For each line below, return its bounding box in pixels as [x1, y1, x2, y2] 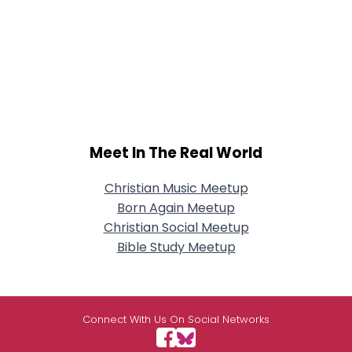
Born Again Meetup [117, 199, 235, 218]
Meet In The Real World [90, 141, 262, 163]
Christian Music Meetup [104, 179, 248, 198]
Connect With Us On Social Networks [82, 312, 269, 328]
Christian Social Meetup [103, 218, 249, 237]
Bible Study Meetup [116, 238, 236, 257]
